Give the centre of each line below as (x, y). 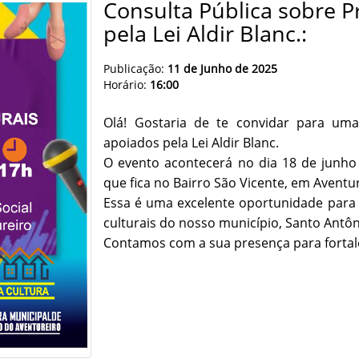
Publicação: (134, 69)
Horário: (127, 85)
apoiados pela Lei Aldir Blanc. (192, 143)
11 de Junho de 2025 (221, 69)
